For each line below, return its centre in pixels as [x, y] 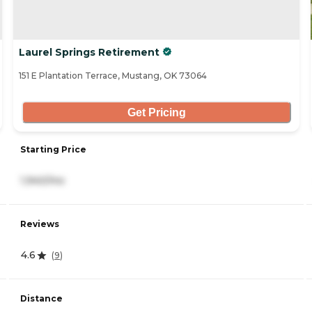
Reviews [40, 224]
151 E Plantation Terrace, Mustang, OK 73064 [113, 76]
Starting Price [53, 150]
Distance [41, 299]
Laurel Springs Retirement [89, 53]
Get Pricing [156, 112]
